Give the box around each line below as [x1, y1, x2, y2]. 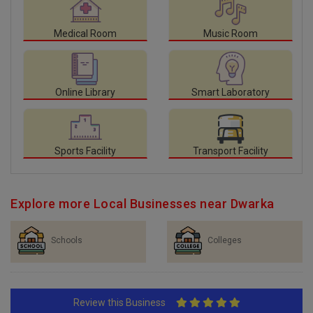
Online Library [55, 86, 115, 98]
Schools [51, 235, 82, 245]
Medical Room [54, 27, 117, 39]
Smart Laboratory [191, 86, 270, 98]
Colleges [208, 235, 242, 245]
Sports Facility [54, 145, 116, 156]
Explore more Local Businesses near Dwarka [10, 196, 275, 211]
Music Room [203, 27, 258, 39]
